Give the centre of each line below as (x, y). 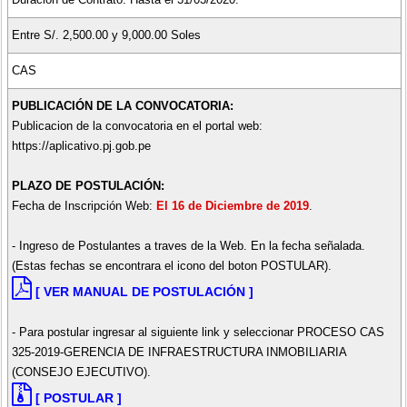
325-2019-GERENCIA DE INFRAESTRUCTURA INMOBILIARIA (179, 352)
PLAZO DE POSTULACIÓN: (88, 185)
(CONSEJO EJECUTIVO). (81, 372)
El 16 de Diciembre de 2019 (232, 205)
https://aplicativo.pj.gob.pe (81, 145)
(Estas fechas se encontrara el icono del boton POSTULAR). (171, 265)
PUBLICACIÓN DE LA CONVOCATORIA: (122, 105)
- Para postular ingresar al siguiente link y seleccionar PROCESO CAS (198, 332)
